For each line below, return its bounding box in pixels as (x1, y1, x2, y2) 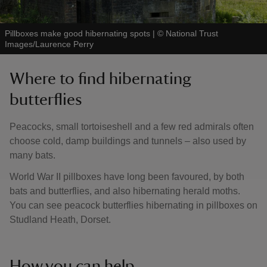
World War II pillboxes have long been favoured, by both (10, 172, 244, 182)
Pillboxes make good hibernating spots (5, 29, 150, 38)
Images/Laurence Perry (5, 39, 94, 49)
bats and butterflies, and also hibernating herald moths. (10, 186, 240, 196)
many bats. (10, 150, 60, 160)
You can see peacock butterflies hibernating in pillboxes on (10, 200, 257, 210)
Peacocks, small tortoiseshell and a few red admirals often (10, 122, 254, 132)
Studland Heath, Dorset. (10, 215, 111, 225)
